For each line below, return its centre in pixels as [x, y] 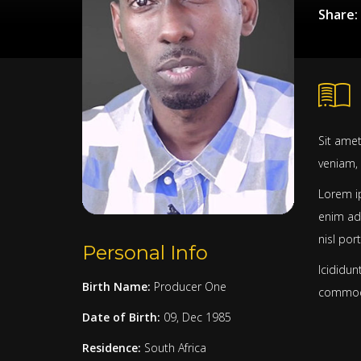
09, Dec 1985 [197, 317]
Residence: [113, 347]
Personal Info [145, 252]
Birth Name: [118, 286]
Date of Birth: [123, 317]
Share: [338, 15]
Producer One [190, 286]
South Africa [175, 347]
